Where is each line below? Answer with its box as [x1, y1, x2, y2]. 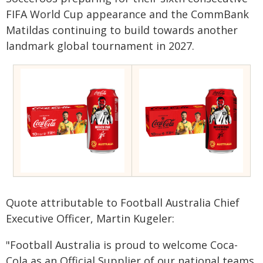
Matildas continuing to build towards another [6, 22, 238, 37]
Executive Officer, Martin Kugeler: [6, 211, 174, 225]
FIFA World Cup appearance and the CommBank [6, 6, 249, 21]
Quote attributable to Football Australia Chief [6, 195, 240, 210]
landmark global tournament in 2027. [6, 38, 194, 53]
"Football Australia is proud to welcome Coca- [6, 237, 238, 252]
